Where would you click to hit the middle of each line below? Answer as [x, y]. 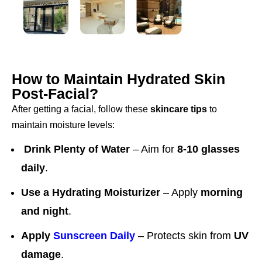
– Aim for [154, 149]
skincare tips [179, 109]
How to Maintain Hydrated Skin [118, 79]
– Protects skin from [186, 236]
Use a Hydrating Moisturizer [91, 193]
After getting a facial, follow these [81, 109]
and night [45, 211]
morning [222, 193]
